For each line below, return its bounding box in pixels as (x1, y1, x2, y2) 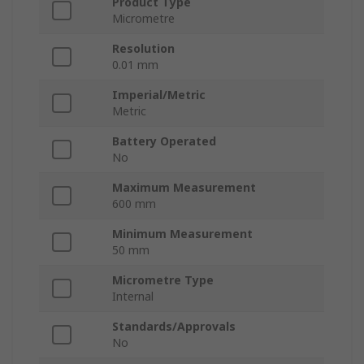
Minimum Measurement (112, 225, 253, 241)
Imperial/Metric (112, 86, 206, 102)
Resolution (112, 40, 175, 56)
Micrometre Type (112, 271, 214, 288)
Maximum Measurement (112, 179, 256, 195)
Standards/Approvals (112, 318, 236, 334)
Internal (112, 288, 154, 304)
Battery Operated (112, 132, 216, 149)
